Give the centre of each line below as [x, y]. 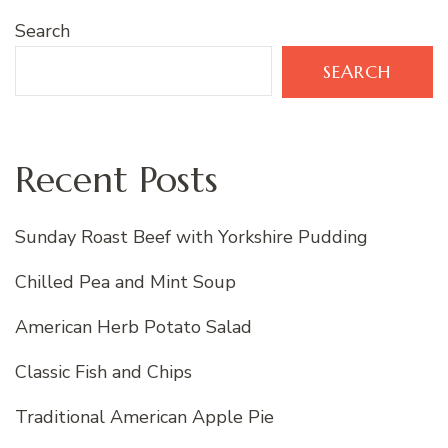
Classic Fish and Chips [103, 372]
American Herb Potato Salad [133, 327]
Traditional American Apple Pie [144, 417]
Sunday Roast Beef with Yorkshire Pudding [191, 237]
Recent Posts [116, 179]
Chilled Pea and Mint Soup [125, 282]
